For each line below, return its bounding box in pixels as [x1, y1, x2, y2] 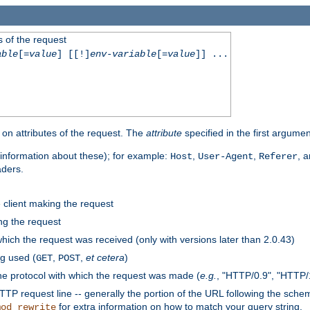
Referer [259, 150, 298, 162]
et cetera [86, 251, 125, 263]
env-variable [89, 48, 156, 60]
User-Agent [198, 150, 253, 162]
